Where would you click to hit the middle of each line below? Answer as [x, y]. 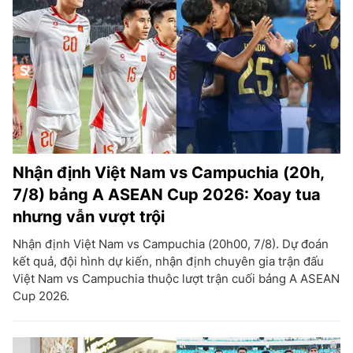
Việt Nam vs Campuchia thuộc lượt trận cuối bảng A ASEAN [176, 279]
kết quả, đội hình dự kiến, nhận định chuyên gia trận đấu [168, 261]
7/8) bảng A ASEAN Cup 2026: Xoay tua [167, 195]
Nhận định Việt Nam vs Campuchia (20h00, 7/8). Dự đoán [171, 244]
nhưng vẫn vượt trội [89, 217]
